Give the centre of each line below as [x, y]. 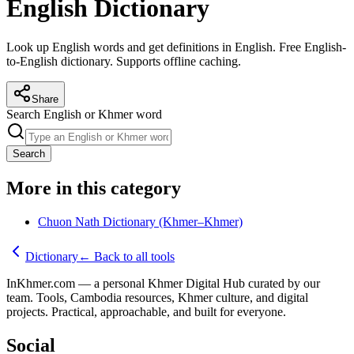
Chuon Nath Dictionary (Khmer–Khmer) [140, 221]
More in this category [94, 188]
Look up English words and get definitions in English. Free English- [176, 47]
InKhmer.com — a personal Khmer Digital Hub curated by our [163, 283]
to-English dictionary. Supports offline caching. [124, 61]
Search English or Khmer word [84, 114]
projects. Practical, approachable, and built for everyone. [146, 311]
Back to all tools [134, 256]
